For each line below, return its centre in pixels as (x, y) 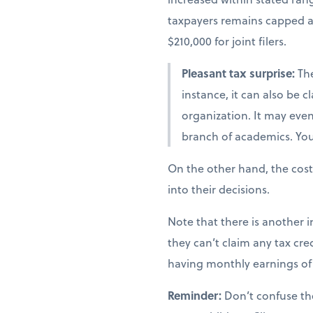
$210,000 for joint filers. (227, 41)
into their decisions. (219, 189)
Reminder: (196, 295)
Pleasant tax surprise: (240, 73)
